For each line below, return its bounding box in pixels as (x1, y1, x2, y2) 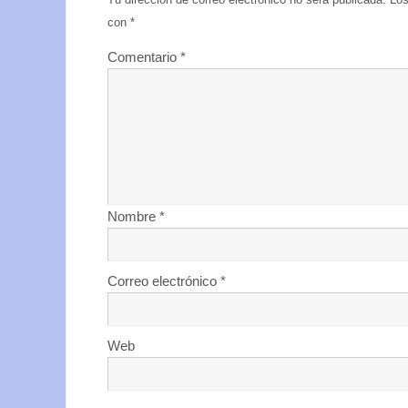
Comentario (107, 48, 180, 65)
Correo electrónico (107, 272, 220, 289)
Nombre (107, 208, 159, 224)
